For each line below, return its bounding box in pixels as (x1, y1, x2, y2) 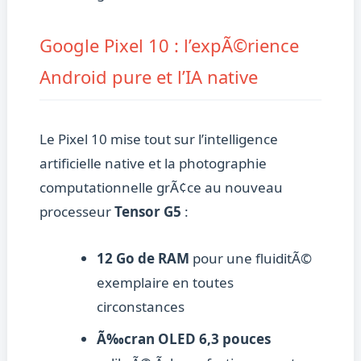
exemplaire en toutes (96, 272, 234, 292)
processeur (39, 202, 114, 222)
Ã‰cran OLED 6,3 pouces (96, 329, 271, 348)
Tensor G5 (114, 202, 181, 222)
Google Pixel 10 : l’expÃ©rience (39, 33, 299, 58)
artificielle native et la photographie (39, 154, 267, 173)
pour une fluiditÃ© (189, 248, 312, 268)
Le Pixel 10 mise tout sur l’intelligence (39, 130, 278, 149)
